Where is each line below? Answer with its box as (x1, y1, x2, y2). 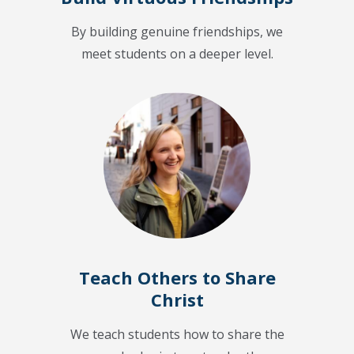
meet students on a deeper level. (81, 45, 273, 63)
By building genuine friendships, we (71, 23, 283, 41)
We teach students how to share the (70, 326, 284, 344)
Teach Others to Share (78, 265, 276, 290)
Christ (150, 288, 204, 312)
